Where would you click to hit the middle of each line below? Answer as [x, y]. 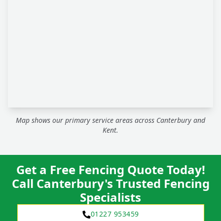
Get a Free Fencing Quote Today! [110, 170]
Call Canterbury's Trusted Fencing [110, 184]
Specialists [110, 197]
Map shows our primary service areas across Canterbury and [110, 120]
